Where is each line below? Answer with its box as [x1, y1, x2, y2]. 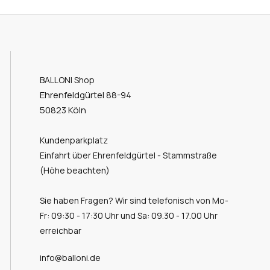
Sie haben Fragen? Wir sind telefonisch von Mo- [39, 194, 228, 206]
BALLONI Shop [39, 74, 95, 86]
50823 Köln [39, 103, 86, 116]
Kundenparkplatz [39, 134, 108, 146]
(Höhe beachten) [39, 164, 110, 176]
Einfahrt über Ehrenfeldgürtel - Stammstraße [39, 149, 217, 161]
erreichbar [39, 224, 81, 236]
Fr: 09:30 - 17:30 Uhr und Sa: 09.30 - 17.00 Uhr [39, 209, 218, 221]
